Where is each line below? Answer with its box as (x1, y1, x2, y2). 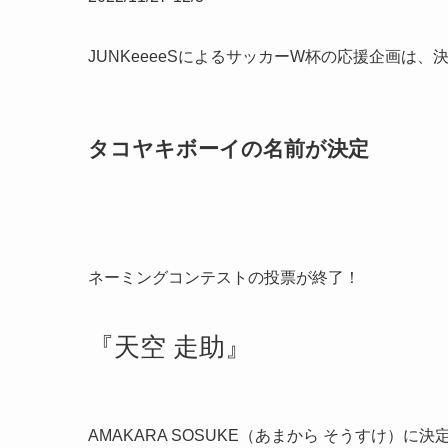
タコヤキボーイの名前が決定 (88, 136, 369, 160)
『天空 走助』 (88, 333, 251, 362)
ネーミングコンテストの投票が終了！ (88, 269, 360, 287)
